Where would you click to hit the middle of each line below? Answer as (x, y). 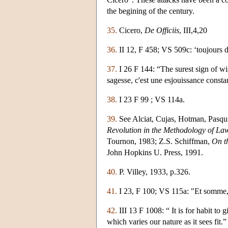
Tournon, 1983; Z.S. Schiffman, (159, 141)
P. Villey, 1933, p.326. (154, 172)
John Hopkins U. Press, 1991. (155, 152)
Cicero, (131, 30)
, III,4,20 (193, 30)
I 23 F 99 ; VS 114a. (151, 99)
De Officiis (162, 30)
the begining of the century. (151, 11)
